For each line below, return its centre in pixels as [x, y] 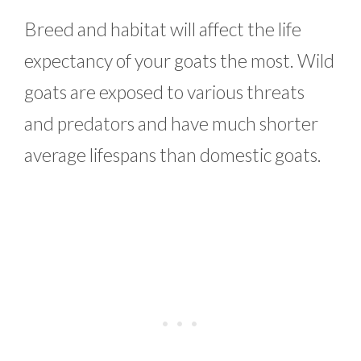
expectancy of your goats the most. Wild [179, 60]
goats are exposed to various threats [164, 91]
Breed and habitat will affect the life [163, 29]
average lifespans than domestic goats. [174, 154]
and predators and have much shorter [171, 123]
